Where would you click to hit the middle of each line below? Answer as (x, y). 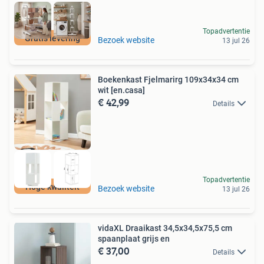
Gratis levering (52, 38)
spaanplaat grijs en (134, 239)
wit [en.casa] (121, 90)
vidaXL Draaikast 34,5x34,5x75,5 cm (165, 228)
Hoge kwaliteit (52, 187)
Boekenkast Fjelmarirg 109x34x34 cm (168, 79)
